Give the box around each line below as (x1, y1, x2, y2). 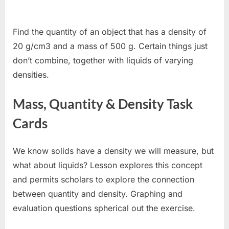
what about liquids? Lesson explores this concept (13, 160, 202, 171)
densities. (13, 70, 49, 80)
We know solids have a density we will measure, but (13, 146, 214, 156)
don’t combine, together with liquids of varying (13, 55, 193, 66)
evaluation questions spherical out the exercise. (13, 203, 195, 214)
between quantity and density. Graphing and (13, 189, 182, 199)
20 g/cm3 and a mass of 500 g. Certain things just (13, 41, 208, 52)
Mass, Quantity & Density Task (13, 96, 193, 112)
